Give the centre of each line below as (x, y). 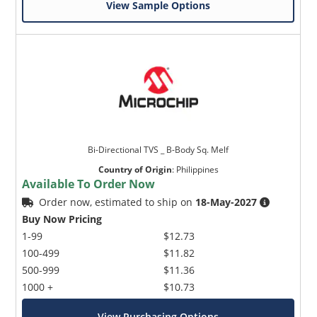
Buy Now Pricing (62, 219)
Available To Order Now (89, 184)
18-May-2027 (226, 202)
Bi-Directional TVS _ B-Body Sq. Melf (158, 149)
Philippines (197, 169)
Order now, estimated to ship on (117, 202)
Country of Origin (135, 169)
